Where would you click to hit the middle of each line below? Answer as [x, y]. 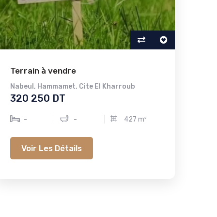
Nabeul [22, 86]
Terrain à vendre [43, 71]
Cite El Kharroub [107, 86]
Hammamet [56, 86]
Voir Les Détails [52, 148]
